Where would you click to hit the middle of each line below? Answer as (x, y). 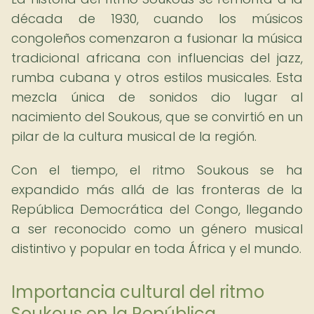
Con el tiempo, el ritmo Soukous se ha (157, 170)
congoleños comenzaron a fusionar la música (157, 38)
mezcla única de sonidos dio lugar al (157, 97)
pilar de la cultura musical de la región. (134, 136)
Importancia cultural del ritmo (138, 292)
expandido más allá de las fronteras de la (157, 190)
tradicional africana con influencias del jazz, (157, 58)
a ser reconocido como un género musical (157, 229)
